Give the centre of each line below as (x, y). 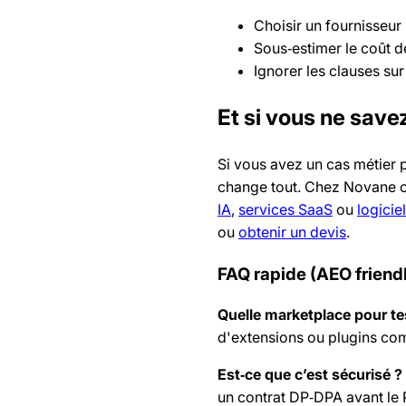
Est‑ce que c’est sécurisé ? (310, 375)
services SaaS (285, 210)
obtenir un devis (292, 232)
